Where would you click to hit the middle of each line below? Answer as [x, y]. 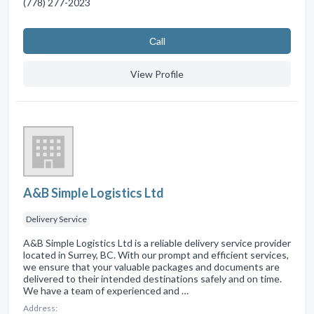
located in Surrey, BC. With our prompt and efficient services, [156, 255]
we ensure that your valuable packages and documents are [151, 267]
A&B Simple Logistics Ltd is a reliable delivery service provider [157, 243]
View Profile [157, 74]
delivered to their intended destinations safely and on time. [152, 279]
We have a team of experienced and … [106, 291]
